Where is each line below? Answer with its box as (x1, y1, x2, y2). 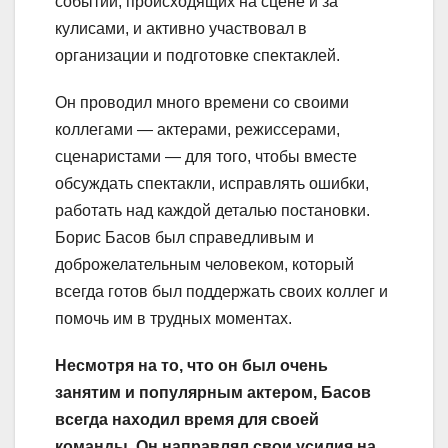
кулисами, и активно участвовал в (55, 20, 307, 38)
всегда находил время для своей (55, 411, 319, 429)
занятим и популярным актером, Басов (55, 384, 371, 402)
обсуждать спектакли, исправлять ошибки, (55, 175, 369, 193)
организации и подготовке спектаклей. (55, 47, 340, 65)
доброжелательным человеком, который (55, 256, 354, 274)
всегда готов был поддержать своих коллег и (55, 283, 388, 301)
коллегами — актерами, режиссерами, (55, 121, 340, 139)
